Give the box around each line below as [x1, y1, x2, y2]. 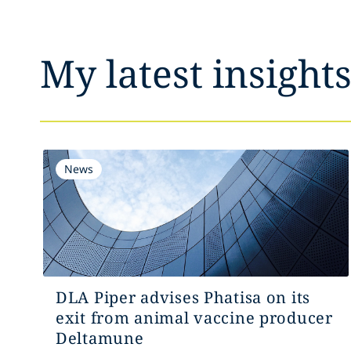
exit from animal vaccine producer [55, 307, 333, 328]
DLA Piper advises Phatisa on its [55, 287, 311, 308]
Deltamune [55, 327, 144, 349]
